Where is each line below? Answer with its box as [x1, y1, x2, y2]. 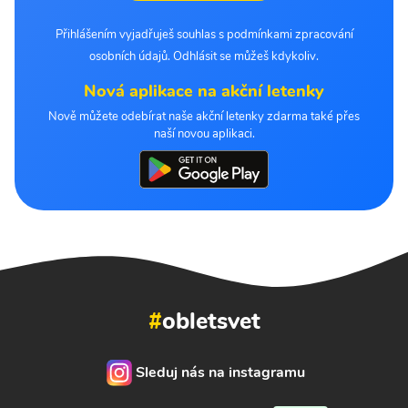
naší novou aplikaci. [153, 125, 255, 142]
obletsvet [161, 305, 260, 338]
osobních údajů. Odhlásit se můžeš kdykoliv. [89, 47, 319, 65]
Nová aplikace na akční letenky [84, 79, 324, 102]
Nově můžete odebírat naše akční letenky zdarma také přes [48, 107, 360, 125]
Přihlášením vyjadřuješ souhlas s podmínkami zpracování [55, 25, 353, 43]
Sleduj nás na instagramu [136, 362, 305, 382]
